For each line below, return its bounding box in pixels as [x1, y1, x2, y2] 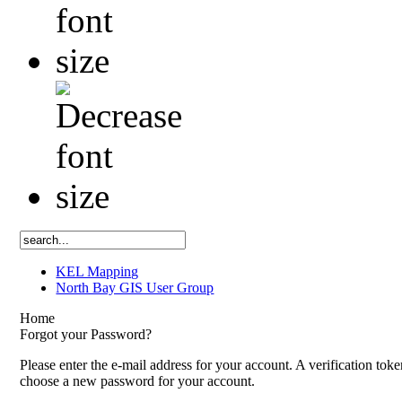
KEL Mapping [56, 263, 139, 279]
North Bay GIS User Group [56, 279, 214, 295]
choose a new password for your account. [20, 372, 256, 389]
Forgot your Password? [20, 326, 153, 342]
